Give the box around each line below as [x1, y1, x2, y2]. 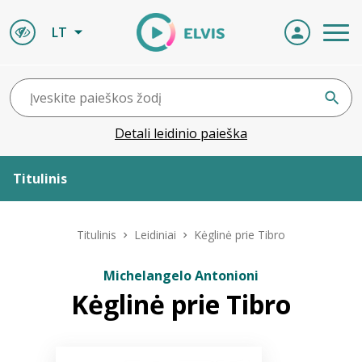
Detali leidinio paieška [115, 124, 247, 142]
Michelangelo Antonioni [103, 267, 259, 284]
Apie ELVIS [13, 215, 78, 233]
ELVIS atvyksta [13, 305, 107, 323]
